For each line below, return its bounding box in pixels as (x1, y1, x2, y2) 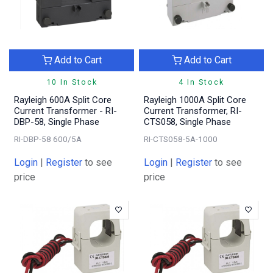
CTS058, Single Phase (144, 116, 231, 127)
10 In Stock (46, 77, 97, 87)
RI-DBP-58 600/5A (14, 133, 82, 144)
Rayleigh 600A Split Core (14, 94, 112, 105)
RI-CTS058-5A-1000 (144, 133, 218, 144)
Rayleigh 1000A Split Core (144, 94, 246, 105)
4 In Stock (179, 77, 224, 87)
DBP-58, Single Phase (14, 116, 99, 127)
